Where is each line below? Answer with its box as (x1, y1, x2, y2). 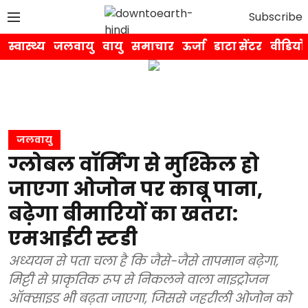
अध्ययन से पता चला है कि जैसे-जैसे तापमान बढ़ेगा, (8, 252, 278, 269)
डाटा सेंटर (214, 38, 262, 54)
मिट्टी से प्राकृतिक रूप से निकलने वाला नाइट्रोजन (8, 271, 267, 288)
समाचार (131, 38, 174, 54)
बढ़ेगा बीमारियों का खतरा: (8, 201, 238, 228)
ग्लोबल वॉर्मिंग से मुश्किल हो (8, 151, 259, 178)
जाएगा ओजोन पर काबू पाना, (8, 176, 263, 203)
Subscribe (249, 8, 302, 25)
